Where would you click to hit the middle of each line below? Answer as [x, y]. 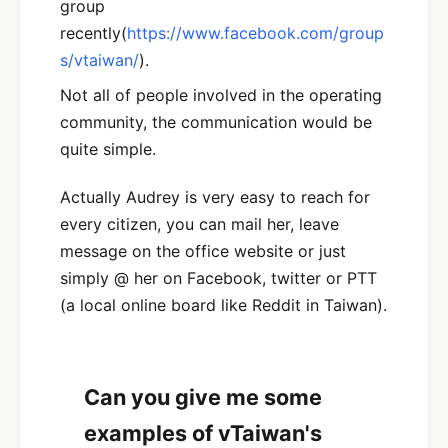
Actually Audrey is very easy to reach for [215, 196]
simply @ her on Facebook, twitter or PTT [218, 277]
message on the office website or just [203, 250]
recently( [93, 33]
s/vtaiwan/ [99, 60]
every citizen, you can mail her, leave [199, 223]
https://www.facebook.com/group [255, 33]
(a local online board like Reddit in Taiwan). [223, 304]
